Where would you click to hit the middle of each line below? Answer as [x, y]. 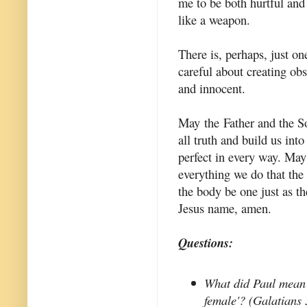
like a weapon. [214, 19]
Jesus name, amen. [225, 208]
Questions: [206, 242]
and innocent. [212, 88]
